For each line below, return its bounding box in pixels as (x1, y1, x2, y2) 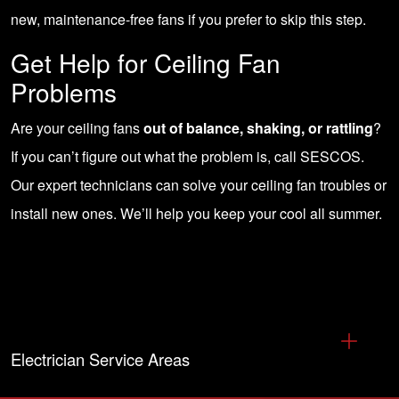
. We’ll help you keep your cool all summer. (113, 203, 382, 224)
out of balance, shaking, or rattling (143, 118, 373, 138)
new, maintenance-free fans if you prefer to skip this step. (11, 9, 366, 29)
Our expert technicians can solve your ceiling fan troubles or (11, 175, 387, 195)
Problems (11, 74, 117, 110)
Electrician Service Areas (11, 347, 190, 370)
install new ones (11, 203, 113, 224)
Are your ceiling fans (11, 118, 143, 138)
